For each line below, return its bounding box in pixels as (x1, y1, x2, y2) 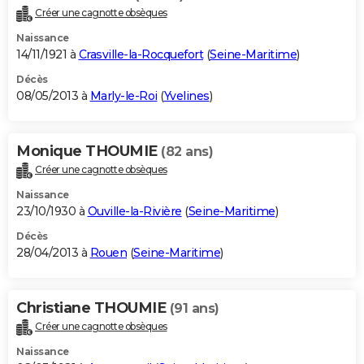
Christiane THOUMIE (16, 299, 170, 318)
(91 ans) (169, 301, 219, 317)
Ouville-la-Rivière (87, 204, 182, 219)
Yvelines (163, 89, 210, 104)
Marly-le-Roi (89, 89, 158, 104)
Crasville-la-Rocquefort (78, 47, 203, 63)
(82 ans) (161, 144, 213, 160)
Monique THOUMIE (16, 142, 161, 161)
